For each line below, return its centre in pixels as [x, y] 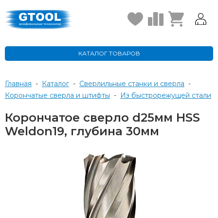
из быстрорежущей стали [169, 95]
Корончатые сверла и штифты [60, 95]
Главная [18, 84]
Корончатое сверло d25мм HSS [102, 118]
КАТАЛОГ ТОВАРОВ [109, 53]
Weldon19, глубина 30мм [82, 131]
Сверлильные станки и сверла [134, 84]
